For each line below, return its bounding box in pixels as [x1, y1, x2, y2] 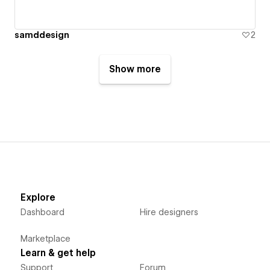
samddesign [14, 30, 69, 40]
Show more [109, 64, 161, 75]
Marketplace [20, 234, 71, 244]
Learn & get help [20, 248, 96, 259]
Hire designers [139, 207, 198, 218]
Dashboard [20, 207, 64, 218]
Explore [20, 192, 55, 204]
